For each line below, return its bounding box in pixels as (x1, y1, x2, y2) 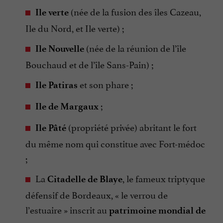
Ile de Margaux (35, 100, 99, 112)
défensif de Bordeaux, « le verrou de (25, 187, 168, 201)
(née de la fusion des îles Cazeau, (69, 3, 201, 18)
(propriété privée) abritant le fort (66, 119, 197, 133)
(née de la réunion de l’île (84, 40, 186, 54)
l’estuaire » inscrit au (25, 202, 109, 216)
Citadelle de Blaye (47, 173, 122, 185)
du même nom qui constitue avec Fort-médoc (25, 135, 205, 150)
